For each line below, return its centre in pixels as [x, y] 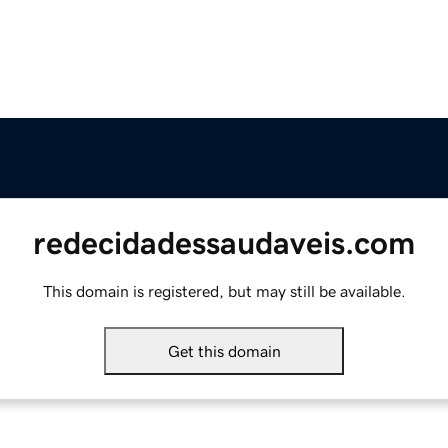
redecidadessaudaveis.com [224, 243]
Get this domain [224, 351]
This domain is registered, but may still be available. [224, 291]
